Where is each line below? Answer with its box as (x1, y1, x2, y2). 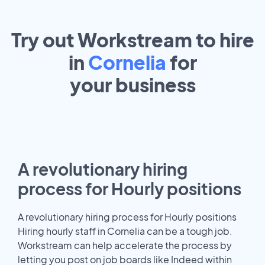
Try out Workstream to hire (11, 28, 254, 52)
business (115, 73, 196, 97)
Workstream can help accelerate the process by (18, 238, 232, 251)
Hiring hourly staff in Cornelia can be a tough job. (18, 224, 232, 237)
